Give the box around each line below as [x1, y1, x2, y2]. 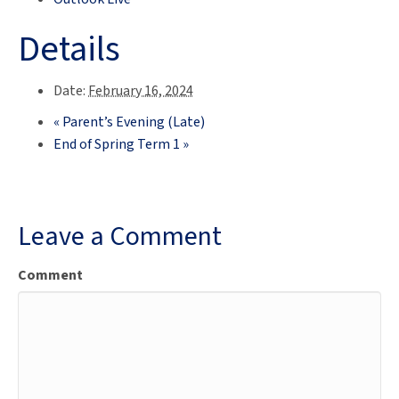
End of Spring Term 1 [53, 134, 183, 154]
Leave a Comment [18, 216, 222, 256]
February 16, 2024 [88, 80, 193, 101]
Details [18, 23, 120, 75]
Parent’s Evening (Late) [60, 111, 205, 132]
